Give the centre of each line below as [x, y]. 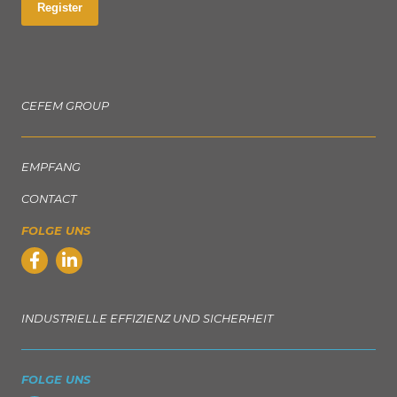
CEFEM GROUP [65, 105]
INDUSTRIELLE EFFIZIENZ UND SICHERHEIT [147, 318]
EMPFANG [51, 167]
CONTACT [49, 198]
